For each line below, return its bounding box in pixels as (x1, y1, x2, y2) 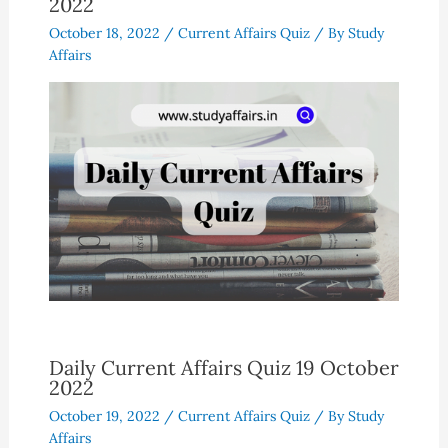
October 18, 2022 (48, 24, 164, 43)
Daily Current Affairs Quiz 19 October (48, 355, 399, 381)
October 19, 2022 (48, 407, 164, 426)
